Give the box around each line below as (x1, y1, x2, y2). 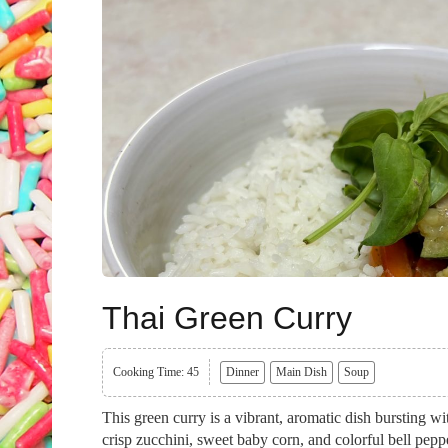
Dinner (226, 365, 259, 380)
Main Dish (276, 365, 327, 380)
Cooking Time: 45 (113, 365, 199, 380)
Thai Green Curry (102, 300, 352, 337)
